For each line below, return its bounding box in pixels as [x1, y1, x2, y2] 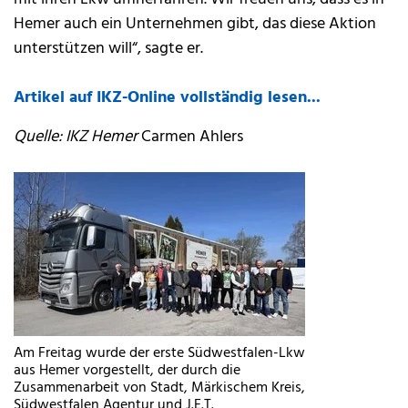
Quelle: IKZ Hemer [14, 124, 141, 151]
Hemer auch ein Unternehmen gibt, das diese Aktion [14, 11, 376, 38]
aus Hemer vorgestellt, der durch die [14, 359, 240, 383]
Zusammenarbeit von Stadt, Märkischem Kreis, [14, 376, 305, 401]
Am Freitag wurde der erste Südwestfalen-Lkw [14, 342, 305, 366]
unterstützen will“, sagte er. [14, 36, 203, 63]
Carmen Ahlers [141, 124, 243, 151]
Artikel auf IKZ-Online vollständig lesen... [14, 85, 321, 112]
